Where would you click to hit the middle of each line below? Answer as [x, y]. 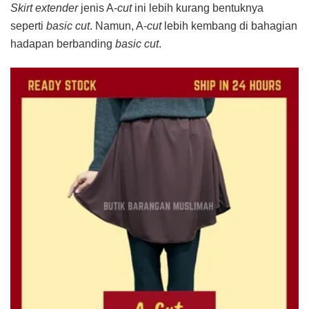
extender [58, 8]
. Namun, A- [118, 26]
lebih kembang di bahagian [231, 26]
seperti [27, 26]
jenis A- [99, 8]
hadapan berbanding [63, 43]
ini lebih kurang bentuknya [199, 8]
